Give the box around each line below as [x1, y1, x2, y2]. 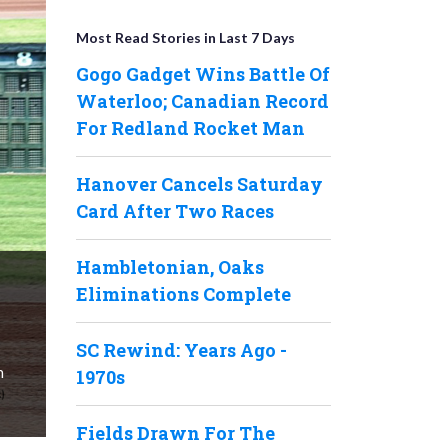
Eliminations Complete [76, 282, 291, 306]
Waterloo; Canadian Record [76, 89, 329, 113]
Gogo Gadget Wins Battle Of [76, 62, 330, 86]
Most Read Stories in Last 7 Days [76, 29, 295, 46]
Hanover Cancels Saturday [76, 172, 323, 196]
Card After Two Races [76, 199, 274, 223]
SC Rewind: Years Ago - [76, 338, 287, 362]
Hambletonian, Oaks [76, 255, 264, 279]
